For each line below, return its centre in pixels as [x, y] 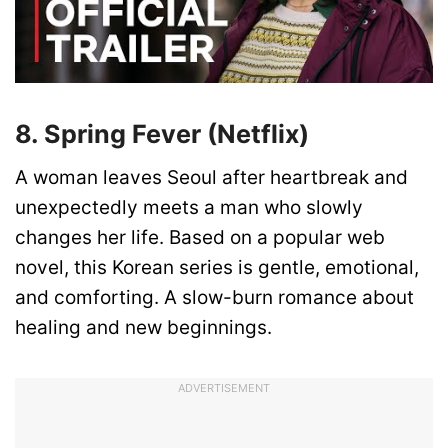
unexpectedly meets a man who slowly [189, 208]
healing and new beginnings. [143, 328]
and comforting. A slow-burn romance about [214, 298]
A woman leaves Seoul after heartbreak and [211, 178]
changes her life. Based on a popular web [200, 238]
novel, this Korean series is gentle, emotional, [217, 268]
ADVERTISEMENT [224, 387]
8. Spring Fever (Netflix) [162, 133]
